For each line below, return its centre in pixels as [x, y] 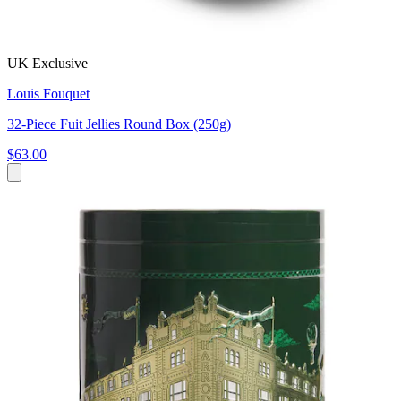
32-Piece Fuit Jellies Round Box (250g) [119, 124]
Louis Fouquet [48, 93]
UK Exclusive [47, 63]
